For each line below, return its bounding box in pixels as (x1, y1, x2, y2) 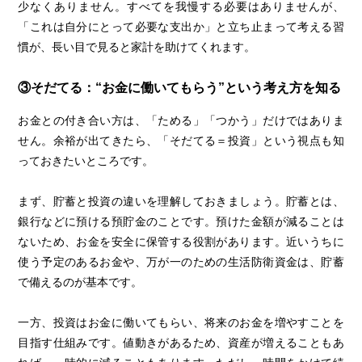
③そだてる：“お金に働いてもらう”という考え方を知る (18, 79, 342, 95)
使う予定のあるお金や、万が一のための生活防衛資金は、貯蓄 (18, 255, 344, 269)
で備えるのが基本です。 (18, 276, 143, 289)
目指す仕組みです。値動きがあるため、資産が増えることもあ (18, 336, 344, 350)
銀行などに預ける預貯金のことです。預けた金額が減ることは (18, 215, 344, 229)
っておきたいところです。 (18, 154, 154, 168)
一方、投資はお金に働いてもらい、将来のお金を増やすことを (18, 316, 344, 330)
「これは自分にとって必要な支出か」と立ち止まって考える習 (18, 19, 344, 33)
